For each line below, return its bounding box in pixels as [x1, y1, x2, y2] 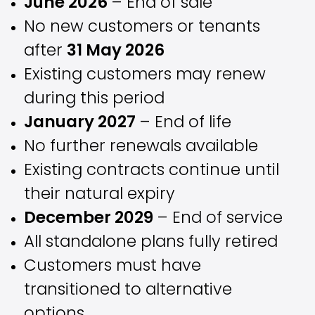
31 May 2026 [67, 43, 165, 60]
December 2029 [24, 210, 154, 227]
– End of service [153, 210, 283, 227]
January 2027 [24, 115, 136, 131]
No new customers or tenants [24, 19, 261, 36]
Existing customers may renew [24, 67, 266, 84]
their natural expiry [24, 186, 176, 203]
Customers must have [24, 258, 202, 275]
